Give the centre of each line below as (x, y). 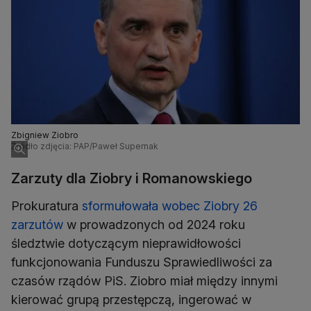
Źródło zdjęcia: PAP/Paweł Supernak (85, 146)
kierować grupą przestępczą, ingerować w (131, 300)
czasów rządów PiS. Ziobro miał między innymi (144, 281)
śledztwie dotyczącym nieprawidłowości (126, 244)
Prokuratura (47, 206)
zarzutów (37, 225)
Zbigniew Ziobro (45, 135)
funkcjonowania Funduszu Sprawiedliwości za (142, 262)
